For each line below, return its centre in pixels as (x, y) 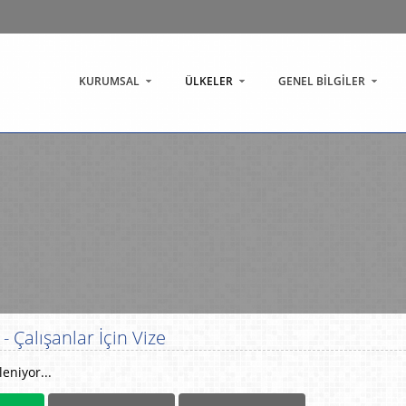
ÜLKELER (209, 81)
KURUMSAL (109, 81)
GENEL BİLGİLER (322, 81)
